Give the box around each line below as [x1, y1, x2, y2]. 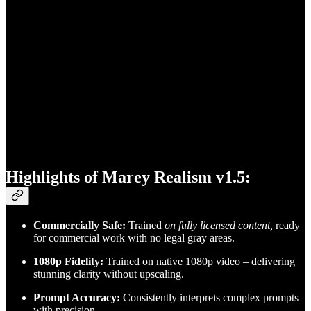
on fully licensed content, [165, 219, 273, 232]
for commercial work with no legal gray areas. [33, 232, 235, 244]
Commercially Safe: [33, 219, 126, 232]
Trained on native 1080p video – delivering [103, 255, 295, 268]
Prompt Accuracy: [33, 292, 120, 304]
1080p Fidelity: [33, 255, 103, 268]
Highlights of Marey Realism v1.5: [6, 168, 251, 187]
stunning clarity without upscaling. [33, 268, 184, 280]
